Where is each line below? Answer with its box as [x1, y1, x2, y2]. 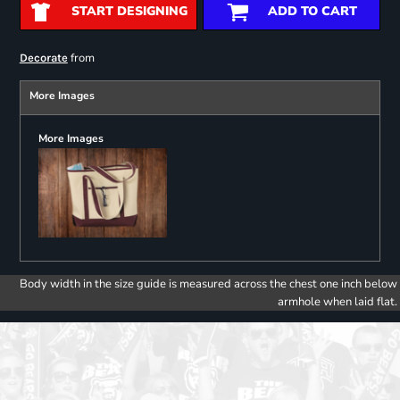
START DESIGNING [71, 3, 187, 21]
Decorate [19, 51, 68, 65]
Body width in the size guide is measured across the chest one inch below [20, 276, 397, 293]
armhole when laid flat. [278, 294, 397, 311]
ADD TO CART [267, 3, 357, 21]
